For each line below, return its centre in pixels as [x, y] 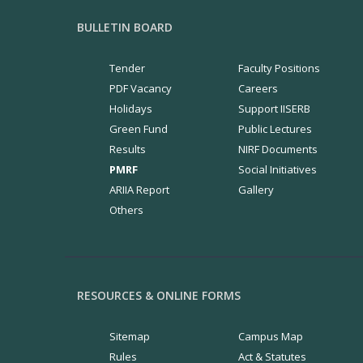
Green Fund [138, 129]
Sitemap [129, 336]
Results [127, 149]
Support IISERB [274, 109]
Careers [258, 88]
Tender [127, 68]
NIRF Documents [278, 149]
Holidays [130, 109]
